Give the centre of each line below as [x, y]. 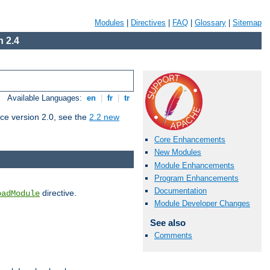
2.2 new [104, 117]
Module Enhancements [194, 165]
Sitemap [247, 23]
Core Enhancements [190, 140]
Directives [148, 23]
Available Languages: [46, 98]
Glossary [210, 23]
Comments [173, 236]
